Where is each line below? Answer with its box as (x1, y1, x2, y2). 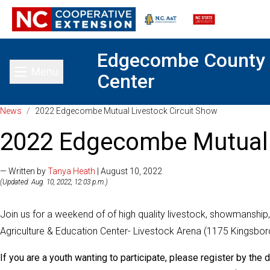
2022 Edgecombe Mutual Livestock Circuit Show (35, 106, 218, 116)
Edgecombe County (97, 49, 265, 72)
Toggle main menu (36, 72, 124, 86)
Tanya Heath (48, 166, 95, 176)
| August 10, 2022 (95, 166, 162, 176)
